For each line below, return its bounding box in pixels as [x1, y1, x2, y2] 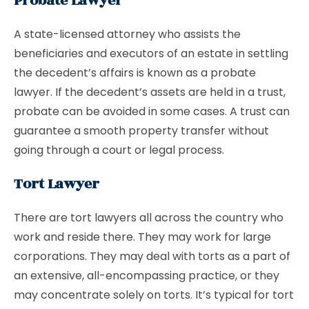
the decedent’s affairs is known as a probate [14, 65, 256, 81]
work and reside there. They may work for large [14, 229, 271, 245]
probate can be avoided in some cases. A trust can [14, 103, 290, 119]
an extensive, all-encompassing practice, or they [14, 268, 279, 283]
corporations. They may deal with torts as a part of [14, 248, 290, 264]
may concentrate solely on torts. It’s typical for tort [14, 287, 294, 303]
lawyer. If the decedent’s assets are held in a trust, [14, 84, 286, 100]
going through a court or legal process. [14, 142, 224, 158]
